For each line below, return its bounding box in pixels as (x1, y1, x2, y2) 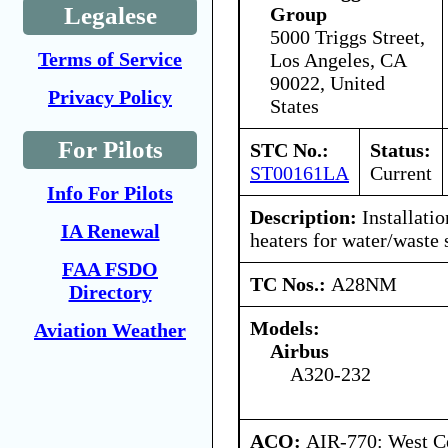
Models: (250, 316, 320, 339)
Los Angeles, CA (270, 48, 406, 71)
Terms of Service (38, 48, 182, 70)
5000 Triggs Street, (270, 25, 425, 48)
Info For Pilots (47, 182, 173, 204)
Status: (370, 138, 431, 161)
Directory (68, 281, 152, 303)
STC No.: (250, 138, 329, 161)
